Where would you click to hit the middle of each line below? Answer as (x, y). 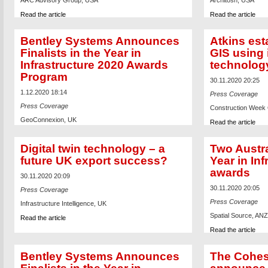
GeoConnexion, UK (48, 120)
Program (44, 77)
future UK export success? (94, 160)
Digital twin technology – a (92, 148)
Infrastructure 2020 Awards (94, 65)
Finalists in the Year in (80, 53)
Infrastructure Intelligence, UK (63, 204)
